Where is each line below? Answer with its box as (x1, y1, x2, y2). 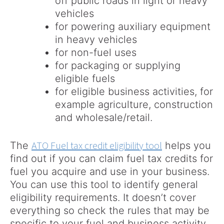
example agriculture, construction (55, 98, 213, 111)
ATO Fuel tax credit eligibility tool (31, 139, 162, 152)
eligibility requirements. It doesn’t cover (10, 191, 196, 204)
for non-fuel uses (55, 46, 136, 59)
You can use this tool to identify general (10, 178, 198, 191)
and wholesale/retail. (55, 111, 152, 124)
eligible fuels (55, 72, 115, 85)
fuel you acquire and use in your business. (10, 165, 209, 178)
